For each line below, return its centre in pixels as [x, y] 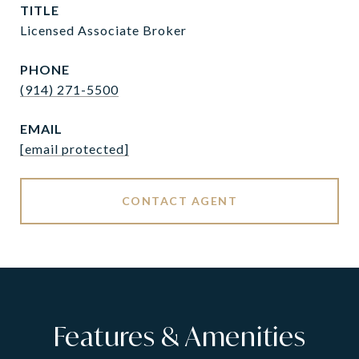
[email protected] [75, 149]
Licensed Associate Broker [103, 30]
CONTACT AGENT [179, 201]
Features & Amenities [179, 337]
